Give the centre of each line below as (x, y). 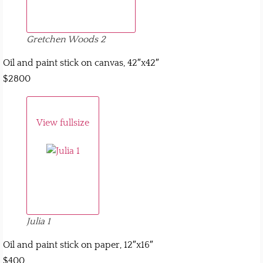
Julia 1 (38, 222)
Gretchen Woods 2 (66, 39)
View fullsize (63, 122)
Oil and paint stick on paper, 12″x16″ (78, 245)
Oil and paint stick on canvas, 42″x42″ (81, 63)
